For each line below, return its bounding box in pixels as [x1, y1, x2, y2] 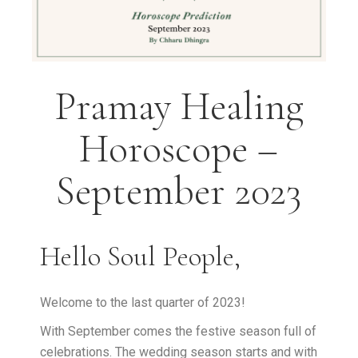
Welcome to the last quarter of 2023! [40, 294, 246, 310]
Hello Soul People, [40, 239, 241, 273]
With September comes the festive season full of [40, 323, 317, 339]
